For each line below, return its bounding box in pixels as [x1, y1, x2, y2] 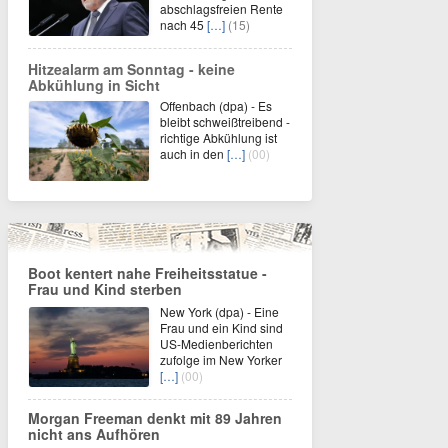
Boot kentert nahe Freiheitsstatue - [28, 263, 267, 283]
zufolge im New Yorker [160, 351, 282, 368]
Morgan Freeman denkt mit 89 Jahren [28, 408, 282, 428]
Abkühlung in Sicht [28, 75, 160, 95]
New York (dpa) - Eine [160, 303, 279, 320]
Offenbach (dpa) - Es [160, 97, 272, 114]
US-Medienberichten [160, 335, 273, 352]
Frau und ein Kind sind [160, 319, 283, 336]
